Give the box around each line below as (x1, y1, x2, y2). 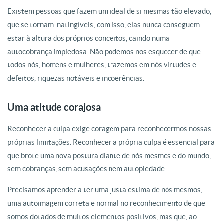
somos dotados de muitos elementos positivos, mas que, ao (7, 212, 197, 221)
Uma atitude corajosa (7, 101, 101, 112)
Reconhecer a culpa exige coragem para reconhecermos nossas (7, 124, 211, 133)
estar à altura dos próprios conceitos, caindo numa (7, 34, 169, 42)
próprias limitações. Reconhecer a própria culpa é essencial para (7, 138, 215, 146)
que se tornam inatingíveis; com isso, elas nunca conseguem (7, 20, 200, 29)
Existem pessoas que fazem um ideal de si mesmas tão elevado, (7, 7, 211, 15)
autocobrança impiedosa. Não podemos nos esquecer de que (7, 47, 201, 55)
